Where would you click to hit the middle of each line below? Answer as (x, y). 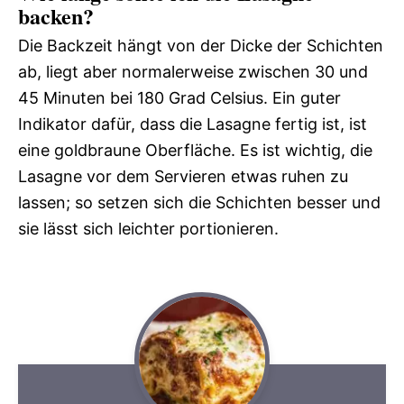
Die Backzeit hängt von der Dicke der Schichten (201, 45)
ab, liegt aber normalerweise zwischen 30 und (193, 71)
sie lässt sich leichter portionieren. (148, 228)
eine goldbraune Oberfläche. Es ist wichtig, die (195, 150)
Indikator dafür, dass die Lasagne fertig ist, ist (193, 124)
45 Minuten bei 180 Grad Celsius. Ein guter (179, 97)
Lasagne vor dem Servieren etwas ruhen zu (183, 176)
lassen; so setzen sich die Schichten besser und (199, 202)
